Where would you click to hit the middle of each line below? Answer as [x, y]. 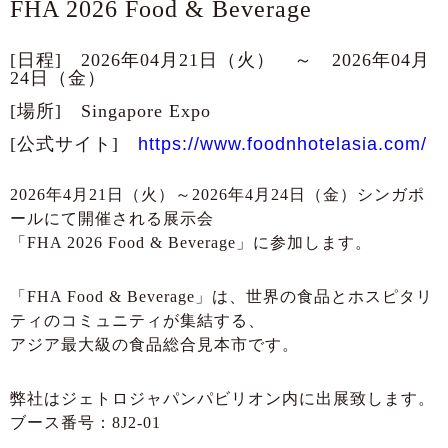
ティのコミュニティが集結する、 [137, 321]
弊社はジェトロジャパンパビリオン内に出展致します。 [222, 399]
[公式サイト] [74, 144]
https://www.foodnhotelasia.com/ [282, 144]
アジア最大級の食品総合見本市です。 [154, 345]
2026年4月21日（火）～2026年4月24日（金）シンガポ [217, 195]
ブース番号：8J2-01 [85, 423]
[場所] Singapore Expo [110, 111]
